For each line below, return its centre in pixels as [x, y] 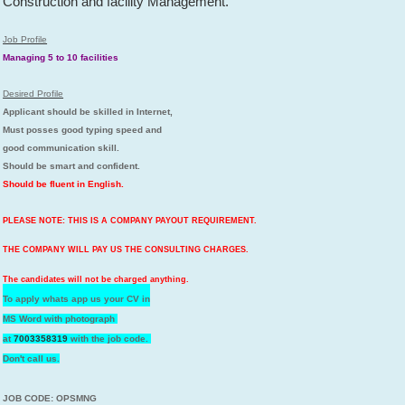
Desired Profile [33, 93]
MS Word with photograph [61, 318]
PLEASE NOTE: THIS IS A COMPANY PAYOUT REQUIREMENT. [132, 220]
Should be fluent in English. [64, 184]
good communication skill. [61, 147]
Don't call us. [32, 358]
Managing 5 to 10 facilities [61, 57]
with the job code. [110, 338]
